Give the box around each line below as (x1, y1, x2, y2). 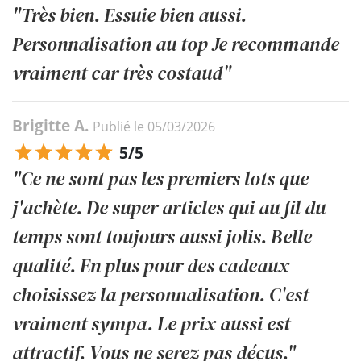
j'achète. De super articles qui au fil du (12, 193, 326, 221)
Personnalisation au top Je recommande (12, 30, 339, 57)
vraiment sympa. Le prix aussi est (12, 309, 290, 337)
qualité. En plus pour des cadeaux (12, 251, 289, 279)
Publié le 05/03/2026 (93, 117, 215, 135)
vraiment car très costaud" (12, 59, 231, 86)
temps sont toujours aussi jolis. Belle (12, 222, 312, 250)
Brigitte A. (12, 114, 93, 136)
